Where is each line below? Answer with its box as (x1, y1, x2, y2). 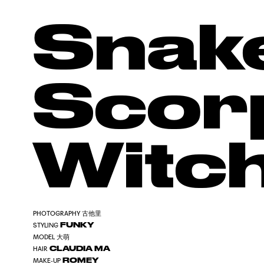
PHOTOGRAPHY (33, 209, 81, 217)
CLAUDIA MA (49, 244, 111, 253)
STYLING (33, 221, 59, 229)
